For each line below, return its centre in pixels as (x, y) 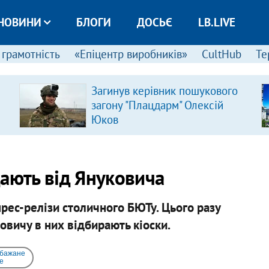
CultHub (221, 54)
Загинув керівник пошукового (164, 91)
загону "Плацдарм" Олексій (157, 105)
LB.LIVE (216, 22)
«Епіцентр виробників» (131, 54)
